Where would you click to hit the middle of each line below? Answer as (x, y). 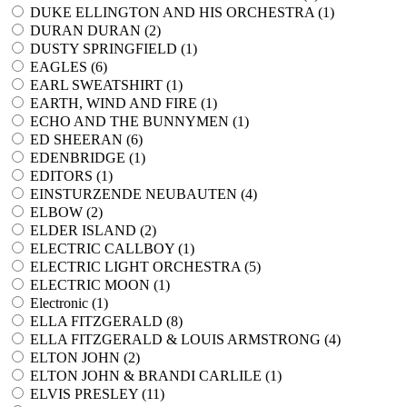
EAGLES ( (63, 67)
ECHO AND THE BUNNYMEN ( (134, 121)
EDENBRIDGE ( (82, 158)
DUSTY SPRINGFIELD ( (108, 49)
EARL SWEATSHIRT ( (100, 85)
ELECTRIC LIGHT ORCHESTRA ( (139, 267)
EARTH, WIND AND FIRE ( (118, 103)
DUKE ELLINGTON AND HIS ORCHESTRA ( (176, 12)
